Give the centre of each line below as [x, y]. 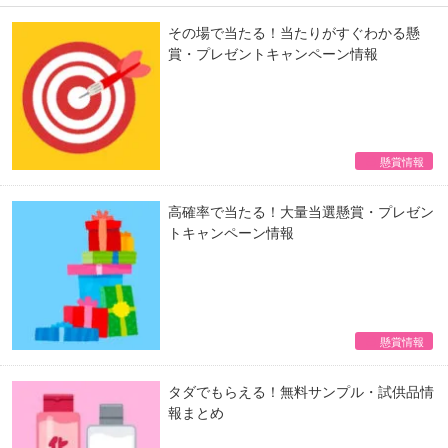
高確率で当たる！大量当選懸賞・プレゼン [301, 211]
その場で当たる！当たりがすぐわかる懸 [294, 31]
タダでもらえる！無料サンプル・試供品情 [301, 390]
